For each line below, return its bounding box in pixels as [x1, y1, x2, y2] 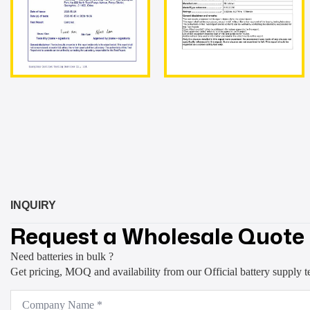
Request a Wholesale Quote [10, 220, 304, 251]
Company [10, 288, 53, 300]
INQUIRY [10, 199, 56, 211]
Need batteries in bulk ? [10, 250, 113, 262]
